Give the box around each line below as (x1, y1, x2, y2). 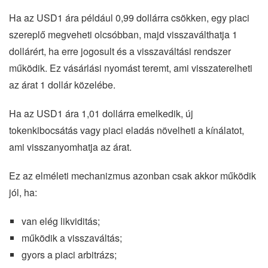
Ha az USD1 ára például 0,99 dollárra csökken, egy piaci (9, 10, 249, 25)
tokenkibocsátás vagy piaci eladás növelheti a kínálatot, (9, 123, 244, 137)
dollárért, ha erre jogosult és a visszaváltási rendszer (9, 44, 231, 58)
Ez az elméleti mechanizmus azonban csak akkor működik (9, 168, 256, 182)
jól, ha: (9, 185, 37, 199)
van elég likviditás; (21, 214, 100, 228)
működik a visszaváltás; (21, 230, 122, 245)
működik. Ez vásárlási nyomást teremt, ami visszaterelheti (9, 60, 252, 75)
